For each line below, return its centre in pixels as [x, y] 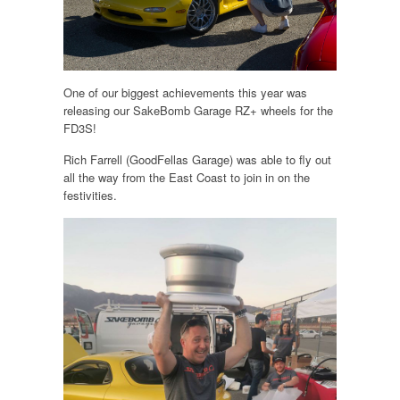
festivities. [92, 196]
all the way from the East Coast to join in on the [186, 178]
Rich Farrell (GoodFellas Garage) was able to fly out [197, 160]
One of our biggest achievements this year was [185, 93]
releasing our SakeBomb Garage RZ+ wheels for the [198, 111]
